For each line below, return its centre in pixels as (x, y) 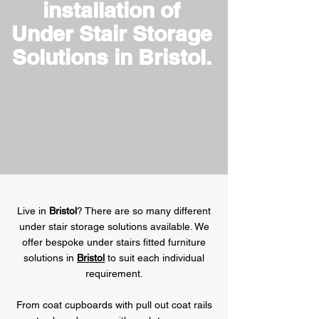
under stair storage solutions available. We (114, 226)
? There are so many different (144, 211)
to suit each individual (155, 258)
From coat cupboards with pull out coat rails (114, 305)
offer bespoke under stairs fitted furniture (114, 242)
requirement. (114, 273)
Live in (33, 211)
